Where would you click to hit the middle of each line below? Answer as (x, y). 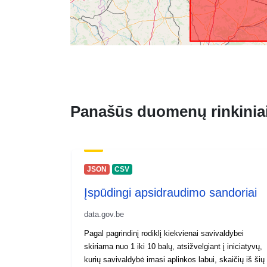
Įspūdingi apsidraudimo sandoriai (170, 192)
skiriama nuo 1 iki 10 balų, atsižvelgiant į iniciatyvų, (173, 246)
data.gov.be (104, 214)
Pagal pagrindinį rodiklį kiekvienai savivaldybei (164, 233)
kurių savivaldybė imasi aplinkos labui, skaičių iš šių (174, 259)
